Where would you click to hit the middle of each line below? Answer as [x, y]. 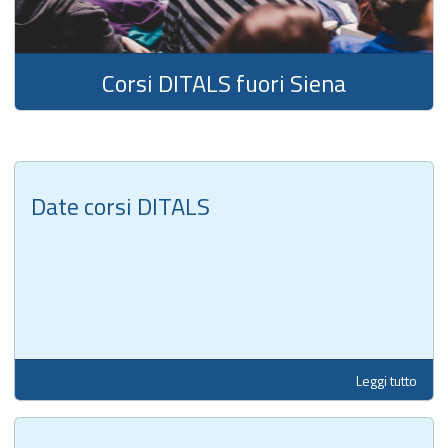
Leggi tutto [386, 380]
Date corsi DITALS [120, 205]
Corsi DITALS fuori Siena [224, 82]
